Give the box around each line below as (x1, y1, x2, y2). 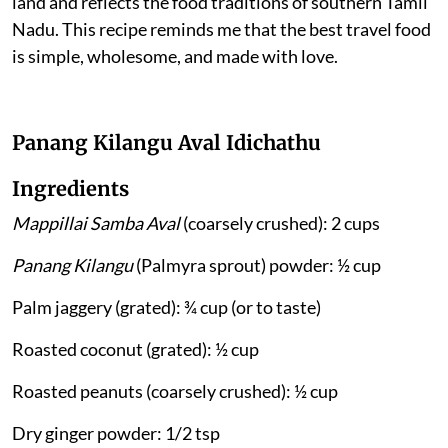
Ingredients (12, 175, 129, 201)
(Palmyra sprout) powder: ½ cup (133, 253, 381, 276)
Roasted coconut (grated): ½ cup (12, 337, 259, 360)
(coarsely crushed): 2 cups (180, 211, 380, 234)
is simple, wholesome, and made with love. (12, 44, 338, 67)
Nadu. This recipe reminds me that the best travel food (12, 17, 431, 40)
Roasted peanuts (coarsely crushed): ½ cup (12, 379, 338, 402)
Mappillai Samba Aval (12, 211, 180, 234)
